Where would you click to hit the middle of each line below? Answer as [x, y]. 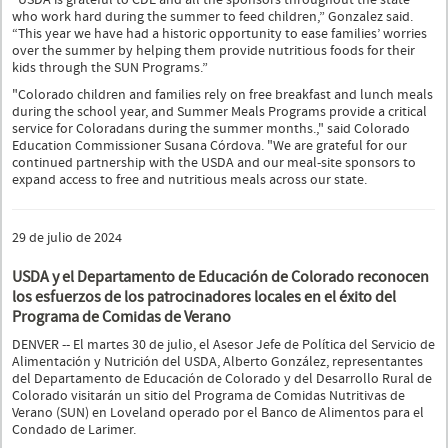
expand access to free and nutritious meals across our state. [189, 179]
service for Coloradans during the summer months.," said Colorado [211, 128]
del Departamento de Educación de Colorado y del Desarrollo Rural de [222, 378]
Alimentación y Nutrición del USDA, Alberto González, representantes [217, 361]
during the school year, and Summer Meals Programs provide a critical [219, 111]
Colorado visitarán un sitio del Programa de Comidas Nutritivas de [208, 395]
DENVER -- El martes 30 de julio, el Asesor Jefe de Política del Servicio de [223, 344]
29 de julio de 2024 [67, 237]
